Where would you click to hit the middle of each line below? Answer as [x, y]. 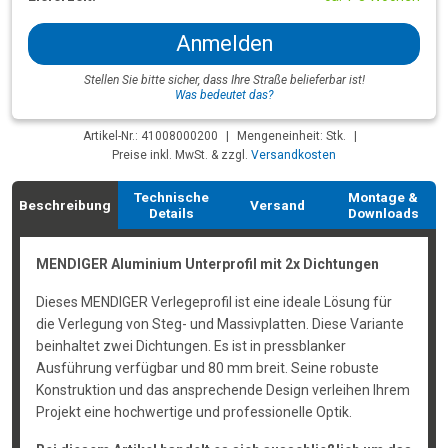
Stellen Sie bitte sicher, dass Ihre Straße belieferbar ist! [224, 80]
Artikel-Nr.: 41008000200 [150, 136]
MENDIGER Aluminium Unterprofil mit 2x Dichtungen [207, 264]
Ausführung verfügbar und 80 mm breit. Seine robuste [207, 368]
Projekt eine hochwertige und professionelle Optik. [193, 412]
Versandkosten [293, 155]
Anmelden [224, 43]
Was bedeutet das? [224, 95]
